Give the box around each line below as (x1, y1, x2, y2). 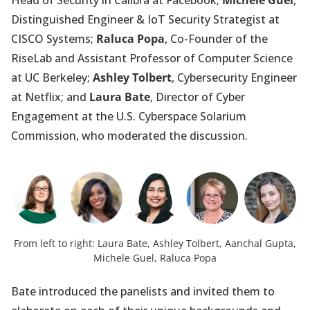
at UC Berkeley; (11, 70, 93, 86)
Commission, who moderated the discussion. (11, 128, 248, 144)
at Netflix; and (11, 89, 89, 105)
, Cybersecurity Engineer (172, 70, 297, 86)
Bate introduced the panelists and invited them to (11, 283, 275, 299)
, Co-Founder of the (165, 31, 268, 47)
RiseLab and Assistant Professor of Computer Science (11, 51, 293, 66)
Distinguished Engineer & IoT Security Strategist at (11, 12, 280, 28)
